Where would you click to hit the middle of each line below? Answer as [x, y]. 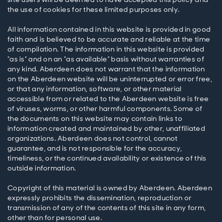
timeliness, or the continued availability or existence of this [107, 158]
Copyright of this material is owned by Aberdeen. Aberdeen [110, 188]
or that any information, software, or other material [95, 89]
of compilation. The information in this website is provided [106, 49]
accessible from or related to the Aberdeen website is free [108, 99]
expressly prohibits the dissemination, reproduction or [100, 198]
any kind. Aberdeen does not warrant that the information [106, 69]
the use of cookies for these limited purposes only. [94, 10]
